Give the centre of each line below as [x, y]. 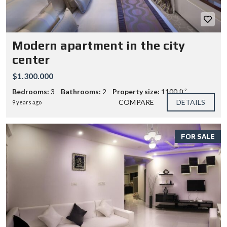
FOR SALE [198, 136]
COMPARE [136, 102]
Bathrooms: [81, 91]
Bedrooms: [31, 91]
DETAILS [191, 102]
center [31, 60]
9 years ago [27, 102]
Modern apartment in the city [99, 45]
